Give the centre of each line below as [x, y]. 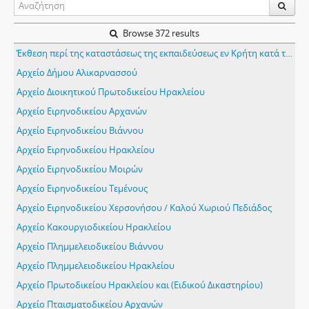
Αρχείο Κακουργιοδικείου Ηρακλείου [94, 227]
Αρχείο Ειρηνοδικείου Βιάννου [80, 130]
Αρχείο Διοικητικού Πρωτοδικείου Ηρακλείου [111, 92]
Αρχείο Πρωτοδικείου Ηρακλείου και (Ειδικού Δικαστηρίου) [140, 285]
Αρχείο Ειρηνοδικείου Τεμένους [82, 188]
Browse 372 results [160, 33]
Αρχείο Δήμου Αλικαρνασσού [77, 72]
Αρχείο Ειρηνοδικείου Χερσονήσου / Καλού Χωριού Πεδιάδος [144, 208]
